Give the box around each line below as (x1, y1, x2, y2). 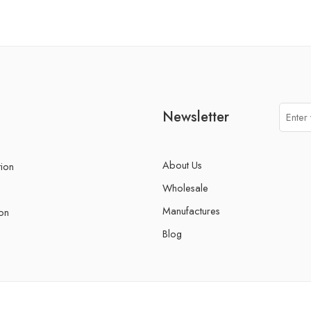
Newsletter (162, 107, 229, 127)
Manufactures (162, 203, 220, 219)
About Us (162, 158, 202, 173)
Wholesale (162, 180, 208, 196)
